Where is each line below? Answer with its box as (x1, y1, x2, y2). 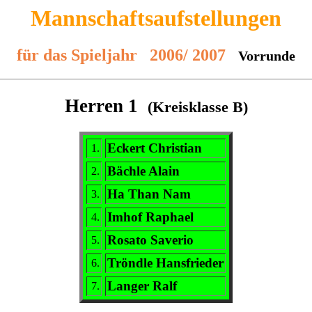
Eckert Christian (107, 141, 202, 156)
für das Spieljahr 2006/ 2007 (17, 46, 226, 65)
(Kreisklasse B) (147, 97, 248, 116)
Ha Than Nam (107, 187, 191, 202)
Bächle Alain (107, 164, 180, 179)
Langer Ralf (107, 279, 177, 294)
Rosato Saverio (107, 233, 194, 248)
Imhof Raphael (107, 210, 194, 225)
